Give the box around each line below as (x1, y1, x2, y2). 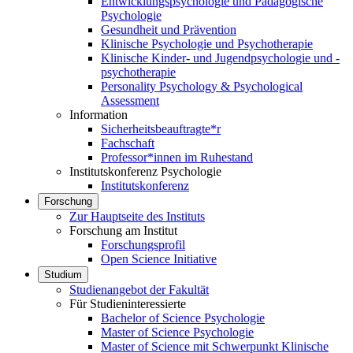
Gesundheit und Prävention (101, 23, 236, 36)
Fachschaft (101, 136, 154, 150)
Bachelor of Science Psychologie (101, 311, 265, 325)
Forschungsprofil (101, 238, 185, 251)
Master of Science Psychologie (101, 325, 254, 339)
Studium (44, 269, 82, 281)
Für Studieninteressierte (69, 297, 186, 310)
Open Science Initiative (101, 252, 217, 266)
